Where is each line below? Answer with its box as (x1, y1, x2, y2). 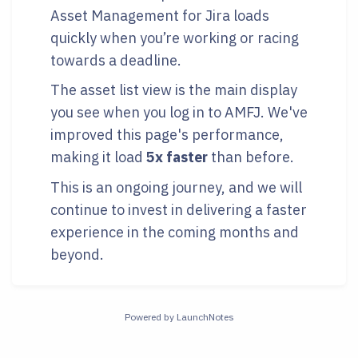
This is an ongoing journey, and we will (50, 177, 302, 197)
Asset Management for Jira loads (50, 6, 269, 25)
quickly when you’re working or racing (50, 28, 299, 47)
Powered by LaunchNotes (124, 311, 234, 324)
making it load (50, 148, 146, 167)
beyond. (50, 245, 104, 264)
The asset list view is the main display (50, 81, 297, 100)
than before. (208, 148, 294, 167)
